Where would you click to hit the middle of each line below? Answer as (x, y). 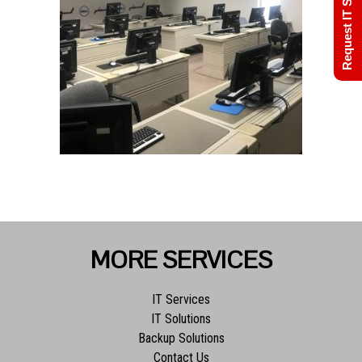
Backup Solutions (181, 338)
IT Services (181, 299)
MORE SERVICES (181, 260)
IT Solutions (181, 319)
